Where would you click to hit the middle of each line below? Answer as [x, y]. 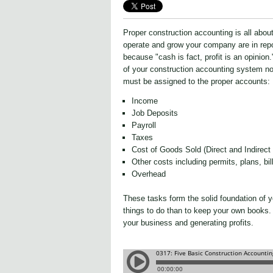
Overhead [149, 174]
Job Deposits [155, 113]
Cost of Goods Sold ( [169, 150]
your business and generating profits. [190, 223]
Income [145, 101]
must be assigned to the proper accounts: [197, 81]
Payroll [144, 126]
